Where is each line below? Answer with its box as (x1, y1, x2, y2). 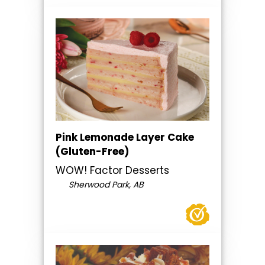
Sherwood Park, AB (66, 179, 144, 191)
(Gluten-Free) (56, 144, 129, 159)
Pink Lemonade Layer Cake (56, 130, 194, 145)
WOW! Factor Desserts (56, 163, 169, 178)
